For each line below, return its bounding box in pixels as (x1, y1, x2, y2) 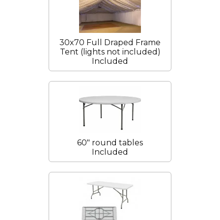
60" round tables (77, 137, 143, 147)
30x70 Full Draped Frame (59, 38, 161, 48)
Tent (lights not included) (59, 47, 161, 57)
